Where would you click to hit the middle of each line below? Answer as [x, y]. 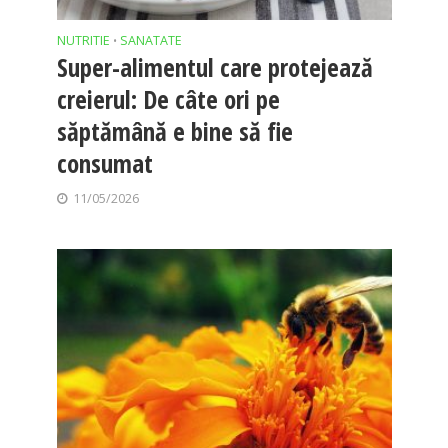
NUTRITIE [83, 41]
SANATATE [150, 41]
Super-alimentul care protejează [214, 67]
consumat [104, 163]
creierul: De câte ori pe [168, 99]
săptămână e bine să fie [174, 131]
